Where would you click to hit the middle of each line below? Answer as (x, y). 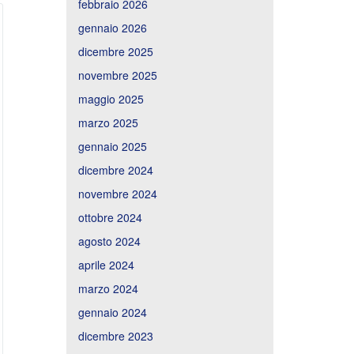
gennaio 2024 (112, 312)
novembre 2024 (117, 193)
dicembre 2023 (115, 335)
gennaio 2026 (112, 27)
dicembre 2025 (115, 51)
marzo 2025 (108, 122)
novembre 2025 (117, 75)
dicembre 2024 (115, 169)
